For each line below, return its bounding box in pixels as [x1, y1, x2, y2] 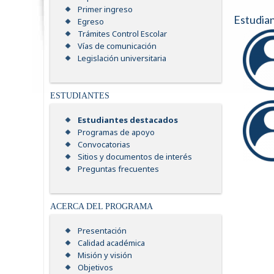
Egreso [78, 16, 104, 28]
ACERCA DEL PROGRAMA [50, 202, 153, 212]
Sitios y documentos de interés [78, 151, 192, 163]
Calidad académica [78, 237, 145, 249]
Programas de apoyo [78, 127, 155, 138]
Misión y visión [78, 250, 132, 261]
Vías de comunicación [78, 40, 157, 52]
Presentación [78, 225, 127, 237]
